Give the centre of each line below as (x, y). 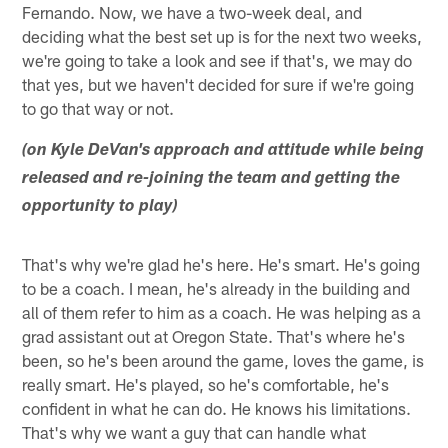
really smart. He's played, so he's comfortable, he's (206, 384)
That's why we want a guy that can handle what (194, 432)
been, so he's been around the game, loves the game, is (223, 360)
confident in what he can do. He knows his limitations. (217, 408)
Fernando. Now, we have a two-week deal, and (192, 12)
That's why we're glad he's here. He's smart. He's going (221, 264)
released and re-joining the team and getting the (211, 180)
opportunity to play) (100, 208)
